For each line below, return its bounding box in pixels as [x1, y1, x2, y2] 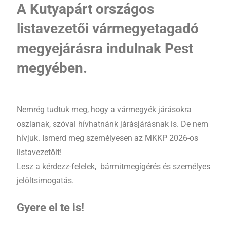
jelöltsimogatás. [16, 175, 74, 185]
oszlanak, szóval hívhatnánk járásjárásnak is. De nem [16, 119, 208, 129]
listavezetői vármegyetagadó [16, 20, 199, 37]
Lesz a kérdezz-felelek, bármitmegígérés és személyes [16, 161, 210, 171]
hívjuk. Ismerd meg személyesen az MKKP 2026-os [16, 133, 198, 143]
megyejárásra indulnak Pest [16, 40, 193, 57]
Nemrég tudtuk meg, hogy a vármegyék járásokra [16, 104, 192, 115]
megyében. [16, 59, 87, 77]
